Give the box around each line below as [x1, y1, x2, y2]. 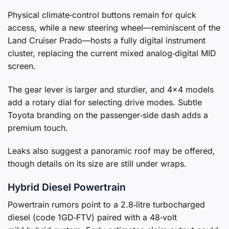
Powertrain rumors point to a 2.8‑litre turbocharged [8, 199, 205, 210]
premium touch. [8, 122, 68, 133]
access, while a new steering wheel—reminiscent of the [8, 22, 220, 33]
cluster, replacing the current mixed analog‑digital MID [8, 48, 216, 58]
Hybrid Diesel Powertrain [8, 181, 126, 194]
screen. [8, 60, 36, 71]
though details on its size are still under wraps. [8, 158, 187, 169]
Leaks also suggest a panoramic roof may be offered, [8, 146, 215, 156]
